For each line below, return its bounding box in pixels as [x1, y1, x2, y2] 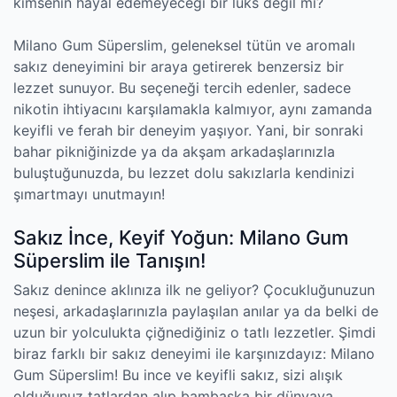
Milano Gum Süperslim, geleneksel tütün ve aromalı [13, 36, 355, 54]
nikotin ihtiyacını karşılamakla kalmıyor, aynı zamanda [13, 100, 372, 118]
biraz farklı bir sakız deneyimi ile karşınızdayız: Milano [13, 345, 375, 362]
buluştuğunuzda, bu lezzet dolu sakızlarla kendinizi [13, 164, 354, 182]
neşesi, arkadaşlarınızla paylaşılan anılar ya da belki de [13, 302, 378, 320]
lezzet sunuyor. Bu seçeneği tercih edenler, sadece [13, 79, 351, 97]
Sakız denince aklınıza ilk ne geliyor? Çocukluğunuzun [13, 281, 375, 299]
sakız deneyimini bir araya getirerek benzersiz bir [13, 58, 344, 75]
